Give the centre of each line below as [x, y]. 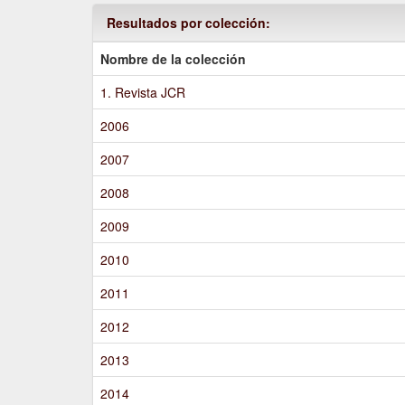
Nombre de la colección [174, 58]
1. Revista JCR [143, 92]
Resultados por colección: [188, 22]
